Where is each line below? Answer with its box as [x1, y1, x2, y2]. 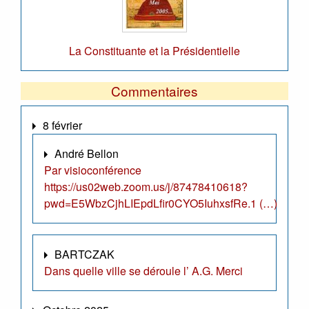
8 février [43, 117, 82, 133]
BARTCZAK [54, 246, 114, 262]
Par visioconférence [44, 161, 141, 178]
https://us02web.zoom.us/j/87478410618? [44, 178, 248, 195]
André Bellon [54, 145, 119, 161]
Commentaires [111, 81, 198, 100]
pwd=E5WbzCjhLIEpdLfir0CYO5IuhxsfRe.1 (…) [44, 195, 277, 211]
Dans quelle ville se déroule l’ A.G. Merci [44, 262, 243, 279]
